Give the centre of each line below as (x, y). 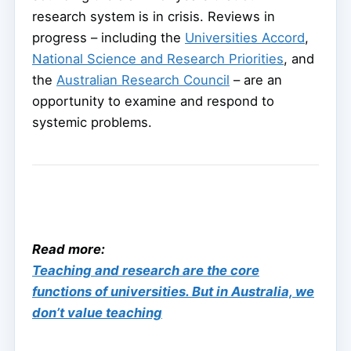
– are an (256, 80)
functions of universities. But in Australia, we (173, 291)
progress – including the (109, 37)
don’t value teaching (97, 312)
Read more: (69, 249)
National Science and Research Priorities (158, 58)
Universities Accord (245, 37)
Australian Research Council (143, 80)
